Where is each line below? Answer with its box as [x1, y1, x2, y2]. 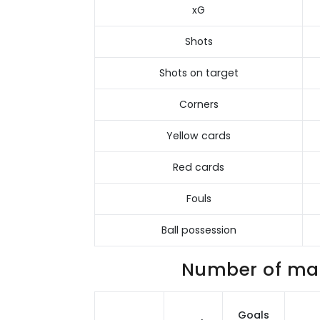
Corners [179, 97, 219, 112]
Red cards [173, 160, 224, 175]
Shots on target [159, 66, 239, 81]
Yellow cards [166, 129, 231, 144]
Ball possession [161, 223, 236, 238]
